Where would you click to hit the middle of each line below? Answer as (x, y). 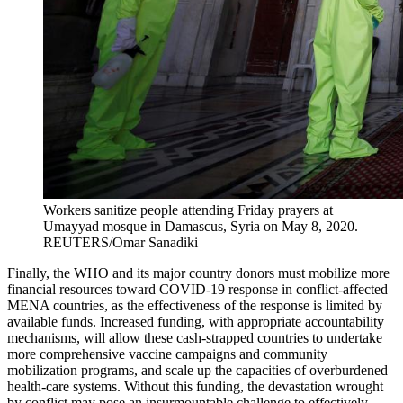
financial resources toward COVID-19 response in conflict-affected (197, 289)
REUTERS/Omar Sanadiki (121, 242)
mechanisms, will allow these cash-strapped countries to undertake (195, 337)
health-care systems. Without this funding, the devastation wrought (195, 386)
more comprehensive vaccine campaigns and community (167, 354)
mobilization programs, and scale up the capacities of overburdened (197, 370)
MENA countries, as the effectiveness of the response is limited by (195, 305)
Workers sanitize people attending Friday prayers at (188, 210)
